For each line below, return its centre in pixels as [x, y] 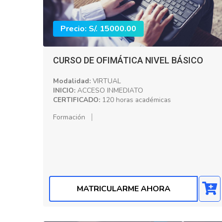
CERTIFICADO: [77, 100]
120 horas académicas [136, 100]
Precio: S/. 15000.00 [98, 28]
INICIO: [64, 90]
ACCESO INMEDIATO [109, 90]
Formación [69, 117]
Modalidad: [72, 81]
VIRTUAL [106, 81]
